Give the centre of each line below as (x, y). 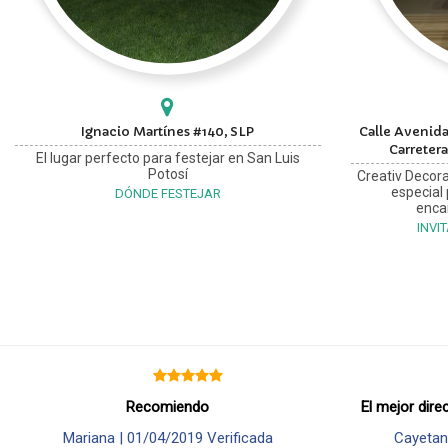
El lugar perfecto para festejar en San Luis (167, 158)
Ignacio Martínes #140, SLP (168, 131)
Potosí (167, 174)
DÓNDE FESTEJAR (167, 193)
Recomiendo (168, 407)
